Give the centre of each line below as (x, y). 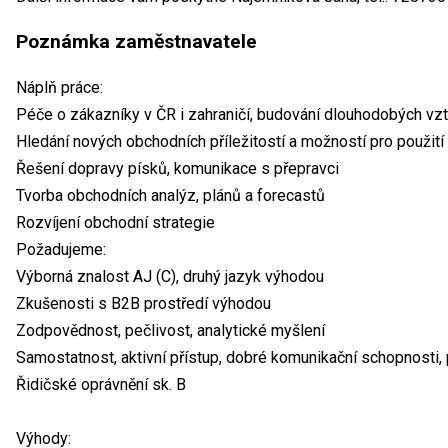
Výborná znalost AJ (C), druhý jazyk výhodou (170, 276)
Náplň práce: (59, 87)
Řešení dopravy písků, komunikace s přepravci (177, 168)
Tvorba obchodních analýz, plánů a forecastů (170, 195)
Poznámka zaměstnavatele (136, 41)
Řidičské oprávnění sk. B (101, 384)
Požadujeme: (61, 249)
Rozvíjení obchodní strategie (115, 222)
